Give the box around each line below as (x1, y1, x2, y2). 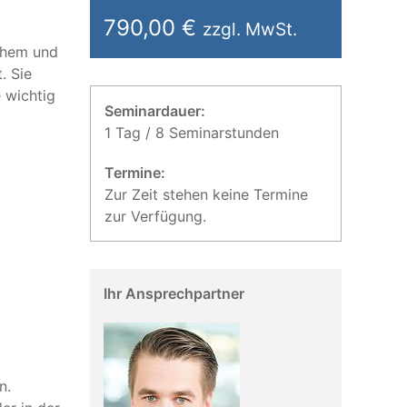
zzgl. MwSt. (202, 18, 297, 40)
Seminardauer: (104, 102, 205, 120)
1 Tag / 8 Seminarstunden (104, 124, 279, 142)
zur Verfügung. (104, 207, 206, 225)
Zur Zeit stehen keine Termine (104, 185, 308, 203)
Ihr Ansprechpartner (103, 284, 244, 303)
